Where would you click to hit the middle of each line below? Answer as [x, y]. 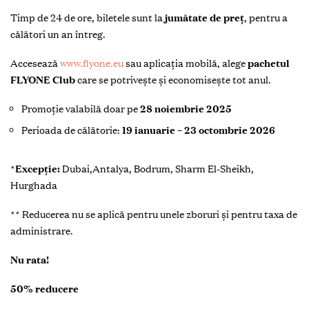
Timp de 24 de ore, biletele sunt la [88, 18]
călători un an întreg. [58, 34]
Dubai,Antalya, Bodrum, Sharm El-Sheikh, [158, 169]
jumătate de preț [205, 18]
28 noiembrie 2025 [186, 109]
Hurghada [34, 185]
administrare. [42, 231]
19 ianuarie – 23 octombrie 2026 [199, 130]
